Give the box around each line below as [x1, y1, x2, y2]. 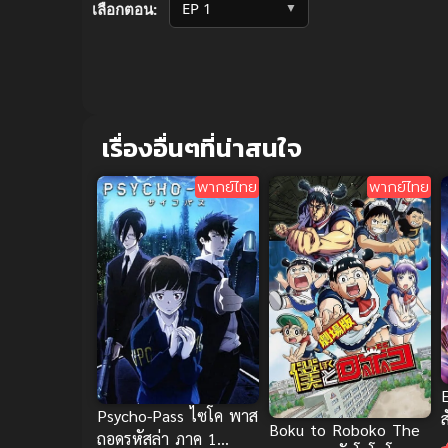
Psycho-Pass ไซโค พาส [97, 405, 258, 427]
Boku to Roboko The [269, 418, 420, 440]
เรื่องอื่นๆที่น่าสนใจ [102, 128, 302, 168]
